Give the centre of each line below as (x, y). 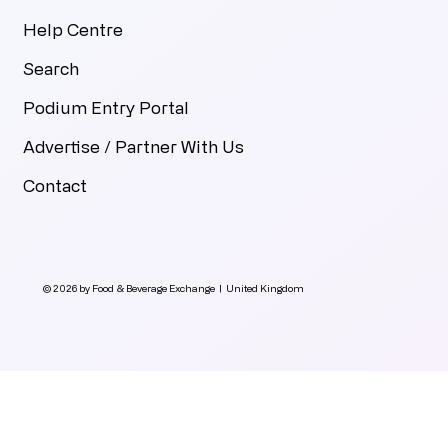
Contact (55, 186)
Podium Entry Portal (106, 108)
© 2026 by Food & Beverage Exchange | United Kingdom (174, 288)
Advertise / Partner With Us (134, 147)
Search (51, 69)
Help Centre (73, 30)
